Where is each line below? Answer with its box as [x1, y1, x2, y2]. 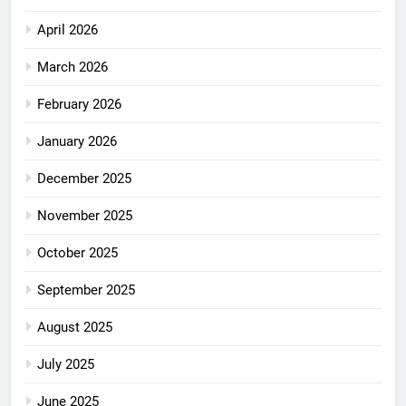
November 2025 [37, 207, 132, 224]
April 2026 [37, 21, 98, 38]
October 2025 [37, 244, 118, 261]
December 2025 [37, 169, 131, 187]
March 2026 [37, 58, 108, 75]
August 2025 [37, 318, 112, 335]
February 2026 [37, 95, 121, 112]
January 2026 [37, 132, 117, 150]
